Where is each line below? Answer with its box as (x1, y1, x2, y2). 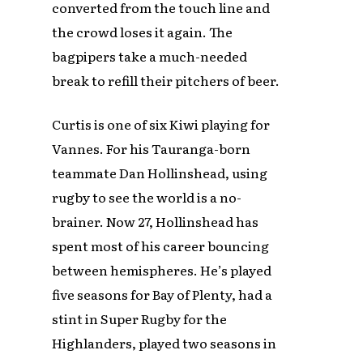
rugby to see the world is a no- (52, 187, 242, 207)
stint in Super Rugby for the (52, 309, 228, 329)
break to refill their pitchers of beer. (52, 70, 280, 91)
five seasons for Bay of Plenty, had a (52, 284, 273, 305)
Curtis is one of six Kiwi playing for (52, 114, 271, 135)
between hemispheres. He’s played (52, 260, 272, 280)
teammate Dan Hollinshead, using (52, 163, 268, 183)
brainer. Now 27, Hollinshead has (52, 211, 259, 232)
